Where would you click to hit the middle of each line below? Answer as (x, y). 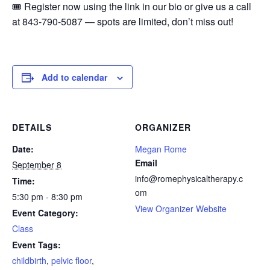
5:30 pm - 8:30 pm (47, 196)
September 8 (37, 164)
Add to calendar (74, 77)
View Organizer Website (181, 208)
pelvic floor (71, 260)
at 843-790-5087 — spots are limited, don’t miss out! (123, 21)
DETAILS (32, 127)
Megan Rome (161, 149)
